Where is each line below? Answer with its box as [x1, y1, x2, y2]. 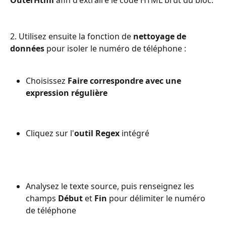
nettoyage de [133, 31, 188, 42]
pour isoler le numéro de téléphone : [44, 43, 186, 54]
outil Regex [74, 128, 120, 139]
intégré [120, 128, 149, 139]
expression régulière [26, 87, 107, 99]
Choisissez [26, 75, 68, 87]
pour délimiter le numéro [107, 193, 207, 204]
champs [26, 193, 58, 204]
